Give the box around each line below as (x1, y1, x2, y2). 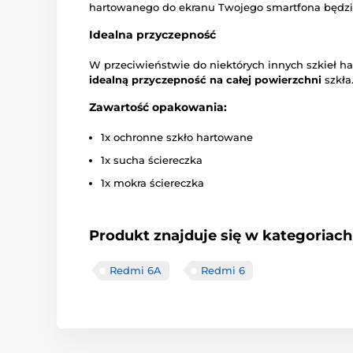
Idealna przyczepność (89, 28, 216, 43)
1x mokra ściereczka (101, 176, 204, 190)
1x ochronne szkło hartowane (101, 131, 253, 144)
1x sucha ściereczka (101, 154, 203, 167)
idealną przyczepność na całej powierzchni (89, 73, 321, 87)
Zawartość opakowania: (89, 100, 227, 115)
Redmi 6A (110, 264, 162, 277)
